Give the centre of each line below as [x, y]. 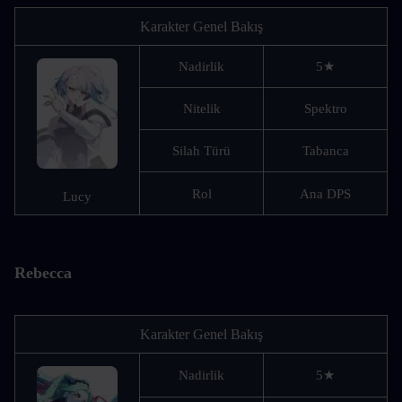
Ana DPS [325, 194]
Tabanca [325, 151]
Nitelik [201, 109]
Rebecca [43, 273]
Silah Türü [201, 151]
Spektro [325, 109]
